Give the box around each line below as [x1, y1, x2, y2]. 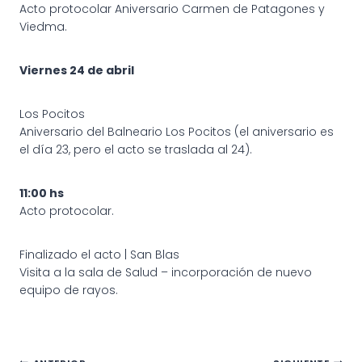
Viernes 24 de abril [19, 61, 134, 78]
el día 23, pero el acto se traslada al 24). [19, 141, 252, 158]
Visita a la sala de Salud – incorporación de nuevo [19, 263, 312, 280]
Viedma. [19, 18, 67, 35]
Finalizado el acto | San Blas [19, 246, 179, 263]
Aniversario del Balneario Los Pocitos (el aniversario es [19, 123, 334, 140]
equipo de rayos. [19, 281, 118, 298]
